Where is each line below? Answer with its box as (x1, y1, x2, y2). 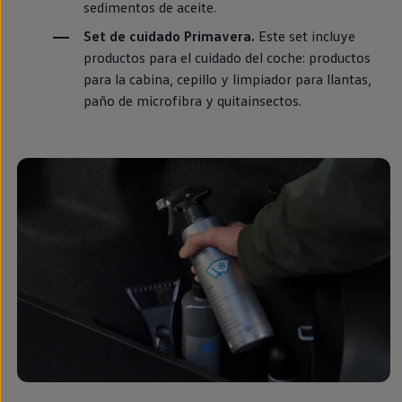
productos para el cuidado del (83, 48, 263, 66)
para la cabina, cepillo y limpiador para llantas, (83, 69, 371, 88)
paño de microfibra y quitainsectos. (83, 91, 301, 109)
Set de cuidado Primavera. (83, 26, 255, 45)
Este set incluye (254, 26, 355, 45)
